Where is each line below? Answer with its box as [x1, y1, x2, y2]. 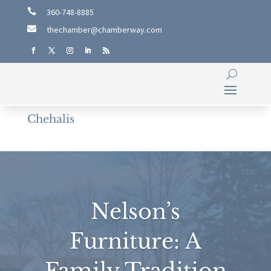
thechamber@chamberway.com [46, 24, 162, 35]
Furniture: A [70, 228, 201, 254]
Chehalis [27, 113, 74, 126]
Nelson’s [91, 198, 180, 224]
